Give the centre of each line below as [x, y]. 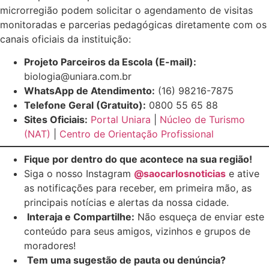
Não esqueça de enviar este [199, 217]
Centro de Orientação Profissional [137, 134]
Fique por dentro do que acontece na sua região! [138, 159]
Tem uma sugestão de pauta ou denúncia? [126, 260]
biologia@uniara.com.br [78, 77]
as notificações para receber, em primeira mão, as [138, 188]
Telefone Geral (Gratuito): [85, 105]
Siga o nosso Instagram [79, 174]
